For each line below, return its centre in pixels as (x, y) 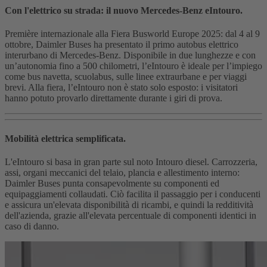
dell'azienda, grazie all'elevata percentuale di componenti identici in (131, 215)
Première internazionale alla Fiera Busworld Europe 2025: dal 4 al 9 (132, 34)
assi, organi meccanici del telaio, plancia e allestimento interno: (122, 172)
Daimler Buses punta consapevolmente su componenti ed (112, 183)
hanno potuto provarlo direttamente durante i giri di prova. (114, 98)
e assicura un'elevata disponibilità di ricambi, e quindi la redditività (129, 204)
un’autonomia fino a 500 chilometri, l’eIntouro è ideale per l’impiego (133, 66)
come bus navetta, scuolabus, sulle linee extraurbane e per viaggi (126, 77)
